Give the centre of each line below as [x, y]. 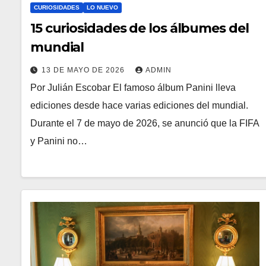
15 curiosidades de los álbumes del [140, 28]
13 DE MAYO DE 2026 [84, 70]
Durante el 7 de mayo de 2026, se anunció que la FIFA [145, 123]
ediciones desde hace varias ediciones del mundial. [139, 105]
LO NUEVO [102, 7]
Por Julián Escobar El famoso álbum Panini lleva [133, 87]
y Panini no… [59, 141]
